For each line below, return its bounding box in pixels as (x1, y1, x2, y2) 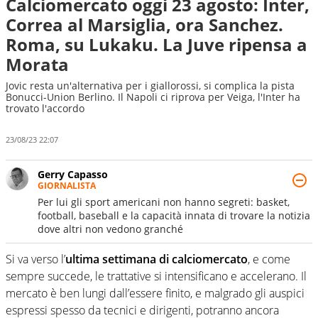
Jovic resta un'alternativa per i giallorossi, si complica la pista (6, 79, 295, 92)
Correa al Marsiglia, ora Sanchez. (6, 13, 283, 36)
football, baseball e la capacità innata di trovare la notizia (38, 208, 310, 222)
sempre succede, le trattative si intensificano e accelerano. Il (6, 268, 307, 284)
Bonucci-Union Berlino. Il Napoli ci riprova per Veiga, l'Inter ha (6, 90, 300, 104)
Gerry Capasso (38, 167, 108, 181)
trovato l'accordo (6, 102, 84, 115)
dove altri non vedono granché (38, 221, 183, 236)
